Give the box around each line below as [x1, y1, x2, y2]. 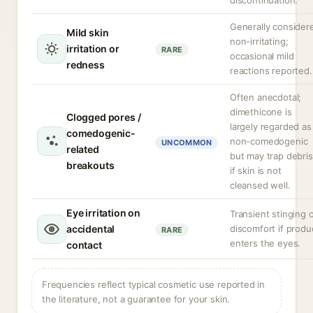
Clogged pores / [66, 111, 141, 123]
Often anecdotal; [230, 92, 302, 103]
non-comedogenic [230, 136, 308, 147]
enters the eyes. [230, 238, 301, 249]
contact [66, 239, 102, 251]
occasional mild [230, 50, 294, 61]
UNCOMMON [161, 138, 212, 147]
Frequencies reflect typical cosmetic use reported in [42, 279, 265, 290]
